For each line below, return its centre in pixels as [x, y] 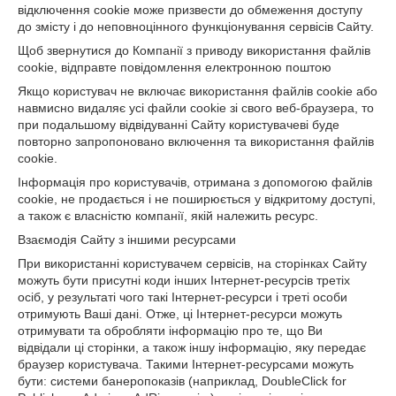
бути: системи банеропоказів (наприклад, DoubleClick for [182, 381]
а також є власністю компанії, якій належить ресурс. [168, 216]
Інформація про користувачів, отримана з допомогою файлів [195, 182]
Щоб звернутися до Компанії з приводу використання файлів [194, 50]
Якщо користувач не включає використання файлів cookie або [198, 91]
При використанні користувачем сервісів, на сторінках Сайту [192, 263]
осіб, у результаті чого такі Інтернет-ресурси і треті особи [183, 297]
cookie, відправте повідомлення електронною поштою [175, 67]
